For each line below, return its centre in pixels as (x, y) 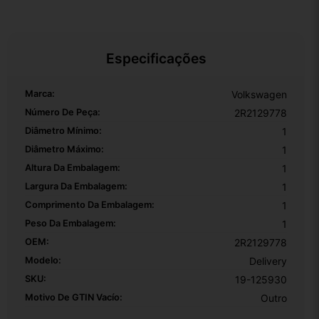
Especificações (156, 59)
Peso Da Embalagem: (70, 224)
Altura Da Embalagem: (73, 168)
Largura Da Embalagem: (76, 187)
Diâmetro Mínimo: (63, 131)
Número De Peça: (63, 113)
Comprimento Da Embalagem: (90, 205)
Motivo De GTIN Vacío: (74, 298)
